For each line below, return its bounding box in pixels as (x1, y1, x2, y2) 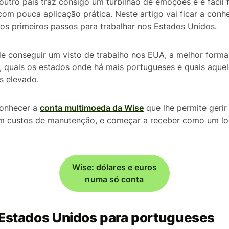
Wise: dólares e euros (72, 162, 157, 172)
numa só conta (85, 174, 144, 185)
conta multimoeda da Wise (40, 103, 144, 113)
